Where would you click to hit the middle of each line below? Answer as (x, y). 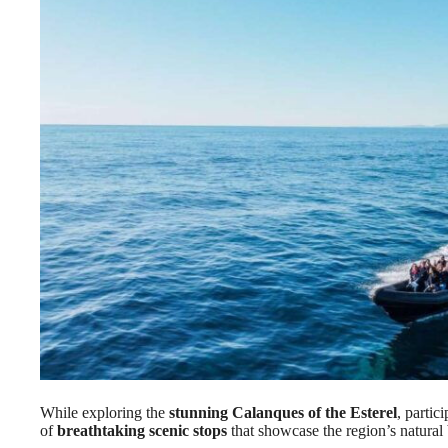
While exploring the (104, 412)
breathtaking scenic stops (142, 430)
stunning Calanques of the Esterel (283, 412)
